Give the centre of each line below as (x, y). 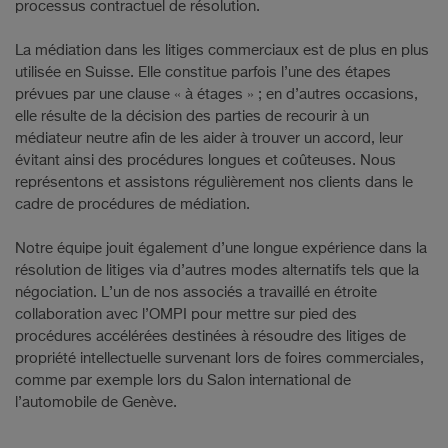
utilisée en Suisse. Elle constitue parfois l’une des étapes (203, 72)
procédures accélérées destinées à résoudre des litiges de (210, 336)
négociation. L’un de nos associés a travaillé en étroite (196, 292)
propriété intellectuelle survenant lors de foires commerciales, (219, 358)
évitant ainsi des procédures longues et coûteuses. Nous (205, 160)
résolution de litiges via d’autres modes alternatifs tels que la (217, 270)
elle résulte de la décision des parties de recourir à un (192, 116)
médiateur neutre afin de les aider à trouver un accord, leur (209, 138)
